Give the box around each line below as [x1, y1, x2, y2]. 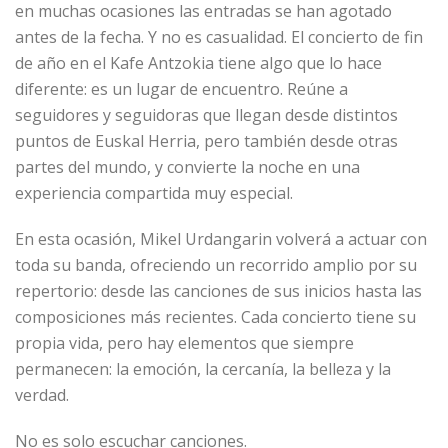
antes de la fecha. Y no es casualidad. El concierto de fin [15, 26, 423, 49]
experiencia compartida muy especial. [15, 182, 293, 205]
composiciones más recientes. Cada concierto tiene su [15, 306, 416, 329]
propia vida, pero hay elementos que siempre [15, 332, 354, 355]
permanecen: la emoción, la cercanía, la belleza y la [15, 358, 391, 381]
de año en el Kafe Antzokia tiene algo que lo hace [15, 52, 382, 75]
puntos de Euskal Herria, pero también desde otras [15, 130, 398, 153]
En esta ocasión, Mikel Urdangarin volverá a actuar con [15, 228, 427, 251]
